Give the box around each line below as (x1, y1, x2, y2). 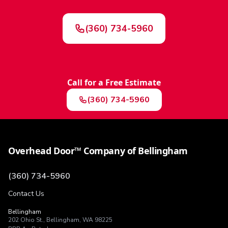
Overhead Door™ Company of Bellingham (8, 145, 188, 157)
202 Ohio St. (8, 216, 43, 224)
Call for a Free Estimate (67, 77, 161, 88)
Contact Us (8, 189, 44, 198)
